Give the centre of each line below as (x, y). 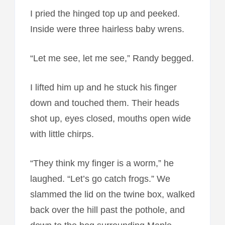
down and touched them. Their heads (104, 103)
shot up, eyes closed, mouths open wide (110, 118)
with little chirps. (62, 134)
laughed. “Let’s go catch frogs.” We (100, 179)
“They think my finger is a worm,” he (102, 163)
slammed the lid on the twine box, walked (112, 194)
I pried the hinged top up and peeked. (105, 13)
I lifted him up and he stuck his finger (103, 87)
